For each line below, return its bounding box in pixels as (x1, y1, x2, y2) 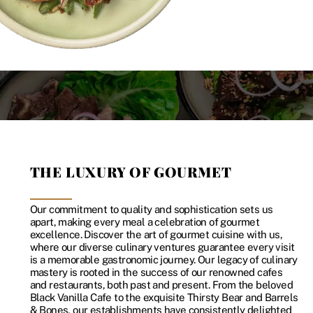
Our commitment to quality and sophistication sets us (29, 203, 273, 215)
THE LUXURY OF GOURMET (29, 162, 232, 182)
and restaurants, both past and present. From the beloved (29, 278, 293, 291)
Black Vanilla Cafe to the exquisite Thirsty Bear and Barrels (29, 291, 298, 303)
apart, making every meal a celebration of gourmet (29, 215, 260, 228)
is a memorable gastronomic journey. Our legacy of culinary (29, 253, 298, 265)
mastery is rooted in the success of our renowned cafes (29, 265, 283, 278)
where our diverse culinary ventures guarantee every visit (29, 240, 295, 253)
